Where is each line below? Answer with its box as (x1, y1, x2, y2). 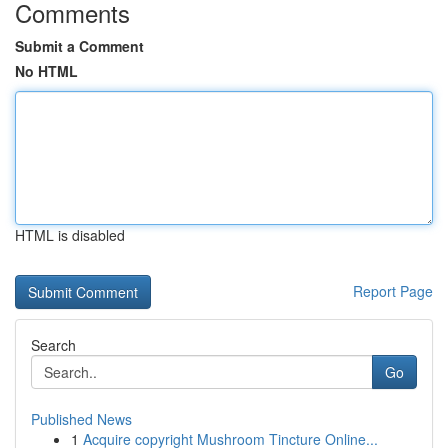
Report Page (353, 281, 433, 301)
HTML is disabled (15, 225, 125, 245)
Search (31, 335, 76, 355)
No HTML (15, 61, 78, 81)
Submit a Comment (15, 36, 144, 56)
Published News (31, 409, 132, 429)
